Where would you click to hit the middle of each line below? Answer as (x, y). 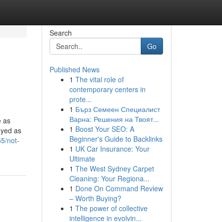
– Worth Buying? (95, 198)
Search (60, 33)
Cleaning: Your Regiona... (109, 178)
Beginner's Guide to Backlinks (116, 139)
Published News (74, 69)
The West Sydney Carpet (114, 168)
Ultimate (82, 159)
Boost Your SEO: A (105, 129)
